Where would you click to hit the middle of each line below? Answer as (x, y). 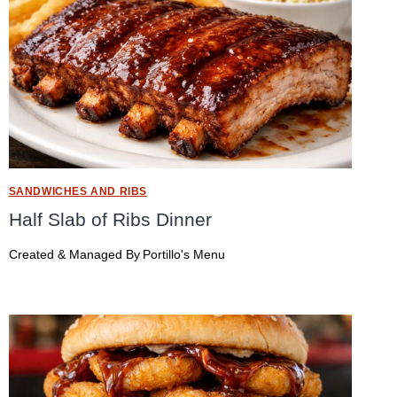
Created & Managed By (74, 254)
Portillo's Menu (183, 254)
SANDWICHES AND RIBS (78, 192)
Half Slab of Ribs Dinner (110, 220)
